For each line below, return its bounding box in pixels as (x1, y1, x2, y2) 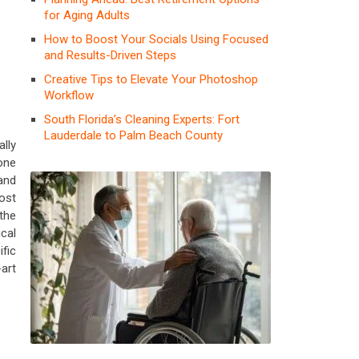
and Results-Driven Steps (44, 47, 176, 63)
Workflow (44, 87, 94, 103)
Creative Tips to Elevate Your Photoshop (44, 71, 258, 87)
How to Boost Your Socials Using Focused (44, 31, 268, 46)
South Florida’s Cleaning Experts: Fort (44, 111, 240, 127)
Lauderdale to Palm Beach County (44, 127, 223, 143)
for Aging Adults (44, 7, 130, 22)
